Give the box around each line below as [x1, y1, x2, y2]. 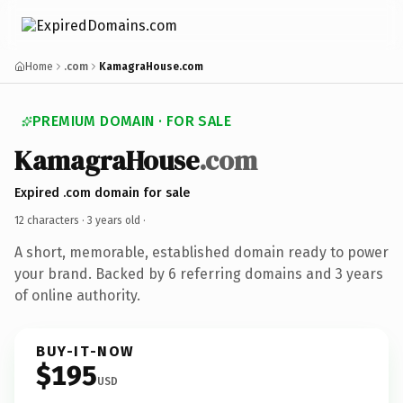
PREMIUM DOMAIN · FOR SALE [32, 112, 231, 130]
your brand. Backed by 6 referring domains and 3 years [14, 264, 383, 282]
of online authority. [14, 286, 140, 304]
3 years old [87, 213, 140, 227]
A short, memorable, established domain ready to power [14, 243, 389, 261]
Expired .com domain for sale [14, 184, 190, 201]
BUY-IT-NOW [36, 342, 135, 360]
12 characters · [14, 213, 87, 227]
